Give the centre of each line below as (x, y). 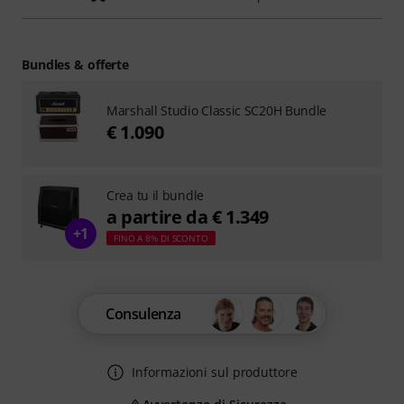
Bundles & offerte (76, 64)
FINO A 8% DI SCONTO (161, 238)
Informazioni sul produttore (215, 372)
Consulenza (143, 314)
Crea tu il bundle (155, 195)
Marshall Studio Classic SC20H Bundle (217, 110)
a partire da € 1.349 (188, 217)
